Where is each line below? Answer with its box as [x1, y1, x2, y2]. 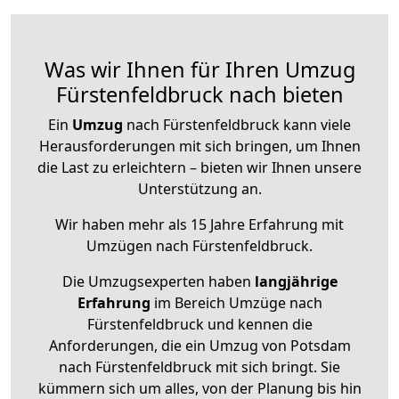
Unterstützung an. [137, 179, 262, 199]
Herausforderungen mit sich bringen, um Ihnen [38, 136, 361, 157]
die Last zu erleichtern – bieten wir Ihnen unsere [37, 158, 362, 178]
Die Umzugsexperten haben [61, 272, 255, 292]
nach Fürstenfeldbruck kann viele [123, 115, 351, 135]
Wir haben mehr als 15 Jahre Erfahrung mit [55, 215, 344, 235]
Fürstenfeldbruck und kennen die [86, 314, 313, 335]
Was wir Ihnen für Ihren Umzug [44, 55, 355, 85]
